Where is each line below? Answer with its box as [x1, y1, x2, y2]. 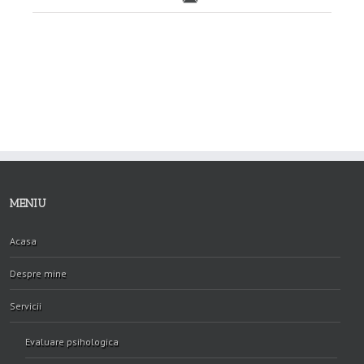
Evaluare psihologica [25, 336, 119, 348]
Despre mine [10, 267, 67, 279]
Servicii [10, 300, 41, 312]
